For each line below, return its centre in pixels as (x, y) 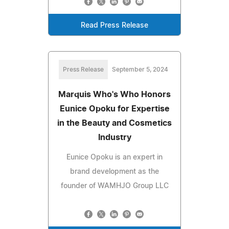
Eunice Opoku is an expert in (114, 158)
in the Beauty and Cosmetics (114, 123)
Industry (114, 138)
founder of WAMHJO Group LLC (114, 186)
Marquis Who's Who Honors (114, 95)
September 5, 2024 (140, 70)
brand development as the (114, 172)
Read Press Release (114, 26)
